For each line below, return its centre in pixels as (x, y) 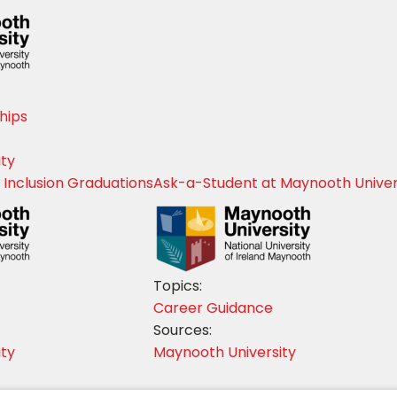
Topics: (178, 285)
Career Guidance (213, 307)
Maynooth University (225, 352)
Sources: (183, 330)
